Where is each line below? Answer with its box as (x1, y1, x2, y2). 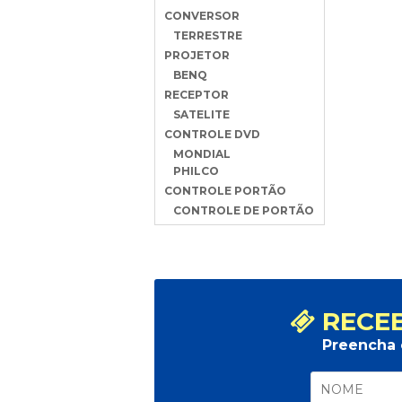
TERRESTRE (173, 29, 242, 42)
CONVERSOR (164, 9, 240, 22)
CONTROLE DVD (164, 127, 260, 141)
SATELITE (173, 108, 230, 121)
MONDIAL (173, 147, 231, 161)
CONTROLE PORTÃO (164, 184, 286, 197)
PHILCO (173, 164, 219, 178)
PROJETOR (164, 48, 230, 62)
